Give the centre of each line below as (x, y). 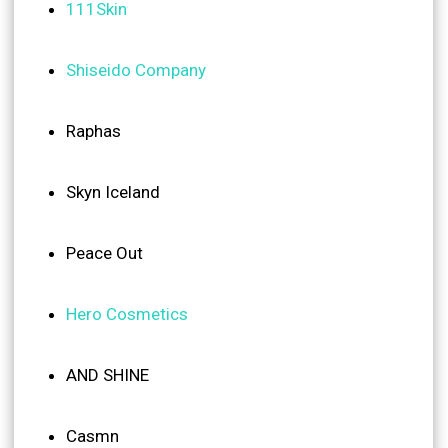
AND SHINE (107, 374)
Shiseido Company (136, 69)
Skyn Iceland (113, 191)
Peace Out (104, 252)
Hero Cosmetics (127, 313)
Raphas (93, 130)
